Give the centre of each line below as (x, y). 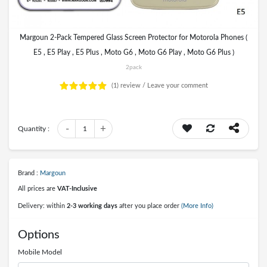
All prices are (38, 189)
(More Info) (197, 206)
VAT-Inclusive (77, 189)
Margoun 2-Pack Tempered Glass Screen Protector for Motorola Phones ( (133, 38)
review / (133, 86)
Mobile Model (40, 252)
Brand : (29, 173)
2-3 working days (92, 206)
